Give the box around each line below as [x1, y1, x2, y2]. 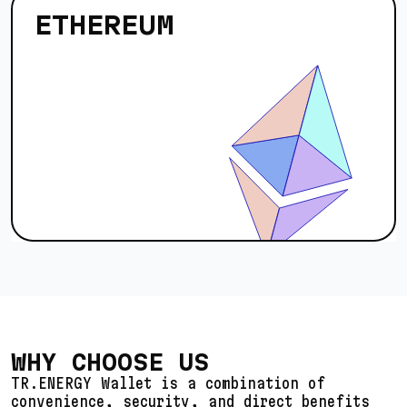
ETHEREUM [35, 10, 174, 39]
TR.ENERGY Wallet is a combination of [11, 373, 325, 392]
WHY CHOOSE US [11, 348, 209, 375]
